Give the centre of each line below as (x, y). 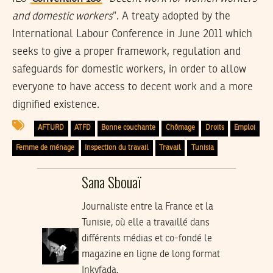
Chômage (180, 128)
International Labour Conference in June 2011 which (132, 34)
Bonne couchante (128, 128)
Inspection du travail (117, 148)
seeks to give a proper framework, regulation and (126, 51)
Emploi (245, 128)
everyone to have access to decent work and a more (133, 87)
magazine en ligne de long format (151, 254)
